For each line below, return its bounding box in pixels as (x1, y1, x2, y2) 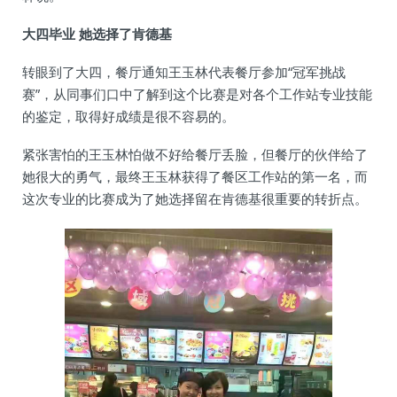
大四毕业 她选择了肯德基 (22, 25, 172, 43)
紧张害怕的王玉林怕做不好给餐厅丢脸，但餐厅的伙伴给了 (22, 145, 368, 163)
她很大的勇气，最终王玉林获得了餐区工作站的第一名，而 (22, 167, 368, 185)
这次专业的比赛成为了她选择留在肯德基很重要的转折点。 (22, 190, 368, 207)
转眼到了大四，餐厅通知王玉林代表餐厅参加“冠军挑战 (22, 63, 346, 81)
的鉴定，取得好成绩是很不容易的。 (22, 107, 235, 125)
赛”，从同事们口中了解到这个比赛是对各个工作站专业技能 (22, 85, 372, 103)
